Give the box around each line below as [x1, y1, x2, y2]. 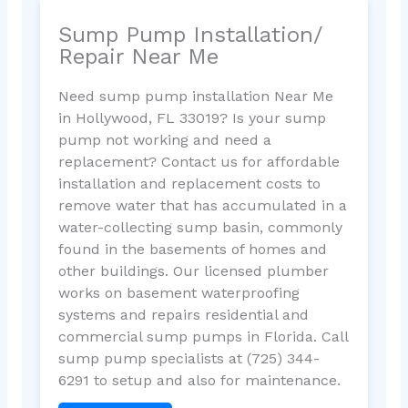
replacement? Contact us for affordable [57, 152, 340, 170]
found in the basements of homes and [57, 240, 327, 258]
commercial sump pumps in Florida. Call [57, 327, 348, 345]
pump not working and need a [57, 130, 271, 148]
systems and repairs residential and [57, 305, 309, 323]
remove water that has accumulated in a [57, 196, 347, 214]
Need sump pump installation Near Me [57, 87, 333, 105]
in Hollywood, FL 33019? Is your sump [57, 108, 326, 127]
